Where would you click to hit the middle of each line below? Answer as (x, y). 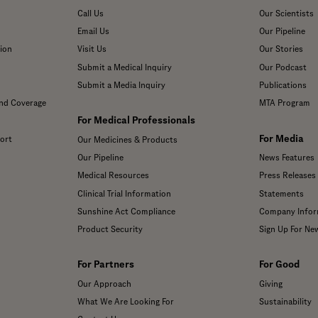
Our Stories (281, 49)
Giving (270, 284)
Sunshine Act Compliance (126, 211)
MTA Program (284, 103)
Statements (281, 193)
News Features (286, 157)
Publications (283, 86)
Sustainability (285, 302)
